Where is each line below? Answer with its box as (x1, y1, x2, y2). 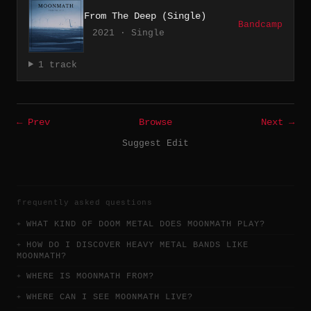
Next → (261, 117, 294, 128)
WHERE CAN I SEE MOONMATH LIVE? (26, 292, 193, 303)
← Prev (17, 117, 50, 128)
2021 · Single (92, 27, 165, 38)
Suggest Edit (122, 137, 189, 149)
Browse (139, 117, 172, 128)
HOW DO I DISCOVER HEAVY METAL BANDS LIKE (26, 239, 249, 250)
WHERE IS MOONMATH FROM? (26, 271, 154, 282)
